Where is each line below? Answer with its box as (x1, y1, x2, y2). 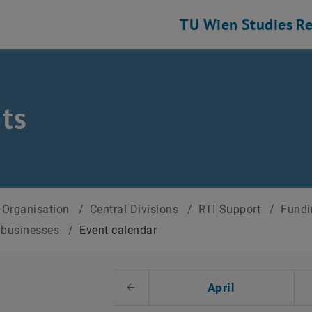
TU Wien (180, 15, 238, 34)
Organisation (1, 203, 73, 216)
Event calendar (79, 224, 157, 237)
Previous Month (134, 282, 198, 292)
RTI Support (198, 203, 264, 216)
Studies (241, 15, 293, 34)
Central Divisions (89, 203, 182, 216)
